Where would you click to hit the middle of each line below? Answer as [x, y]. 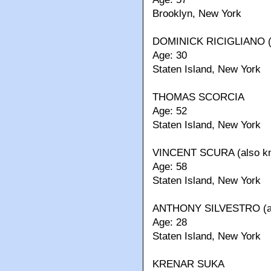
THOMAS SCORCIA [198, 97]
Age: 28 [170, 223]
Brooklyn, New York [197, 14]
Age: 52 [170, 111]
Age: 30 [170, 56]
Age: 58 [170, 167]
